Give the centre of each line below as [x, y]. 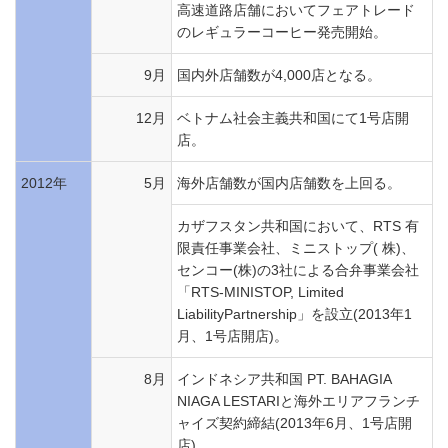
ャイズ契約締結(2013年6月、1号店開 [294, 423]
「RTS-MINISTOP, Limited [260, 292]
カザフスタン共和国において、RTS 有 [298, 226]
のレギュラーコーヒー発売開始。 [282, 32]
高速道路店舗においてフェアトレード [296, 10]
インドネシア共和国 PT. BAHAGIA [284, 379]
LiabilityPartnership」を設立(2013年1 [294, 314]
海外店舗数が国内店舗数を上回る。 [289, 183]
